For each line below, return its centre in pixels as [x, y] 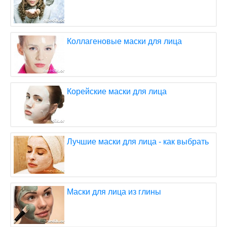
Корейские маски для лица [117, 91]
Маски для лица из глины [114, 192]
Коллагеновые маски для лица [124, 41]
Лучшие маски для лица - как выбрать [138, 141]
